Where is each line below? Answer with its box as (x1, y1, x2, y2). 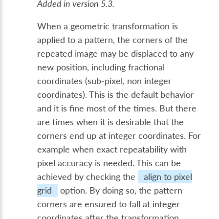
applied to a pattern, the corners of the (37, 35, 188, 45)
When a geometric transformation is (37, 21, 178, 32)
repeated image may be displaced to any (37, 48, 194, 59)
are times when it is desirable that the (37, 117, 184, 128)
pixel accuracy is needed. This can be (37, 158, 181, 169)
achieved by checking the (37, 172, 138, 182)
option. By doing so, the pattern (58, 185, 183, 196)
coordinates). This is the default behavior (37, 89, 195, 100)
